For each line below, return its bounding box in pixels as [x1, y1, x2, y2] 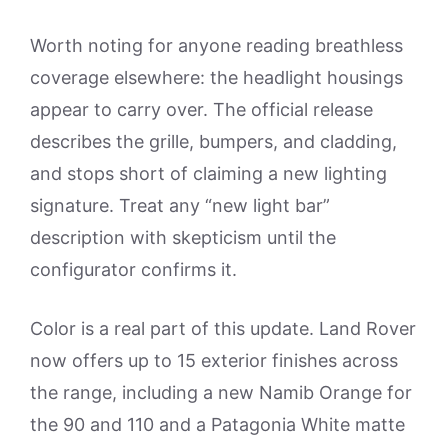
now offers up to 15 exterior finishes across [30, 349, 398, 371]
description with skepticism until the [30, 226, 336, 248]
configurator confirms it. [30, 258, 237, 280]
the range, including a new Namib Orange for [30, 381, 412, 403]
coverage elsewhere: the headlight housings [30, 66, 403, 88]
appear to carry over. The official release [30, 98, 373, 120]
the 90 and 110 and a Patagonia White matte [30, 413, 405, 435]
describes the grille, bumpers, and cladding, [30, 130, 397, 152]
